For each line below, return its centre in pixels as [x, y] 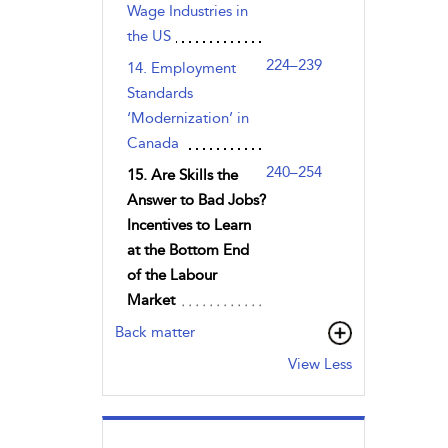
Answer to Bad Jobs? [196, 200]
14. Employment [181, 68]
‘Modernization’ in [187, 118]
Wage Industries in [187, 11]
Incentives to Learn [188, 225]
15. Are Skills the [182, 175]
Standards [159, 93]
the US [148, 36]
